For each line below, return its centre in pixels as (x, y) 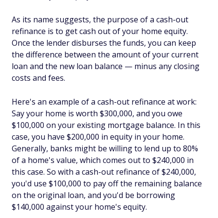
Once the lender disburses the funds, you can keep (104, 43)
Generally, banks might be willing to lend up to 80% (105, 148)
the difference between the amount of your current (105, 54)
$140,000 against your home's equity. (79, 207)
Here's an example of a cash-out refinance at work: (104, 102)
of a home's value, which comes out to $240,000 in (103, 160)
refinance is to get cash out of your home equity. (100, 31)
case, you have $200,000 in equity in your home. (98, 137)
